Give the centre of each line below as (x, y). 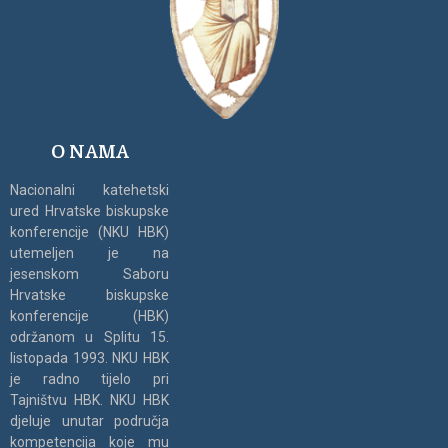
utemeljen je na (90, 253)
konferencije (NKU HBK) (90, 232)
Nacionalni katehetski (90, 190)
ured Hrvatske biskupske (90, 211)
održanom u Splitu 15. (90, 337)
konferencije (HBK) (90, 316)
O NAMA (89, 152)
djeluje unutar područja (90, 421)
